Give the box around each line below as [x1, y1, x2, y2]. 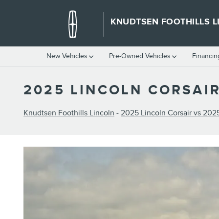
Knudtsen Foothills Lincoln [23, 108, 114, 118]
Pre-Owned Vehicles [109, 52, 171, 60]
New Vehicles [46, 52, 88, 60]
